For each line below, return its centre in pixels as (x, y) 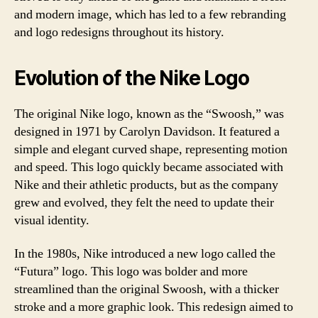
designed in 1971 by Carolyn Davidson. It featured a (147, 131)
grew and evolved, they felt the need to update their (144, 202)
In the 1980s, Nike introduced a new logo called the (145, 254)
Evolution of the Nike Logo (132, 78)
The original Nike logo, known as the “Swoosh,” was (149, 114)
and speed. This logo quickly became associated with (149, 167)
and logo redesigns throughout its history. (119, 32)
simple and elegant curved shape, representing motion (151, 149)
